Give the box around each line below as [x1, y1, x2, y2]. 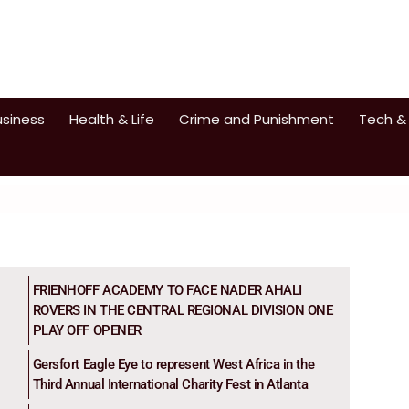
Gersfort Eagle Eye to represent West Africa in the [32, 355, 315, 372]
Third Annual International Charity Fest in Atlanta [32, 375, 309, 393]
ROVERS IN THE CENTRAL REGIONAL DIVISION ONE [32, 301, 333, 319]
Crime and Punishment [179, 110, 335, 130]
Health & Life [69, 110, 155, 130]
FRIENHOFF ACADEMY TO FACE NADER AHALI [32, 281, 302, 299]
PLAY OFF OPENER [32, 321, 142, 339]
